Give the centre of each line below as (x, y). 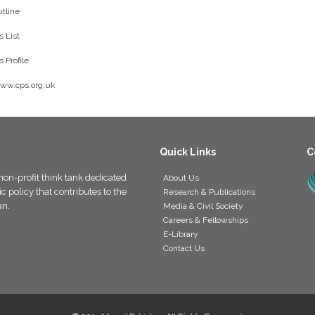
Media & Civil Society (203, 206)
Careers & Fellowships (206, 220)
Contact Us (184, 248)
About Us (181, 178)
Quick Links (188, 152)
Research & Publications (209, 192)
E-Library (181, 234)
